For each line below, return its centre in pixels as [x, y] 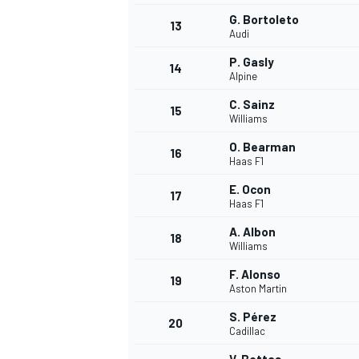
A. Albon [252, 232]
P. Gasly [252, 62]
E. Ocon [250, 190]
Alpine [243, 77]
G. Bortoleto [264, 20]
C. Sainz [252, 105]
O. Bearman [262, 147]
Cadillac [247, 331]
